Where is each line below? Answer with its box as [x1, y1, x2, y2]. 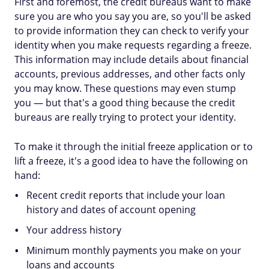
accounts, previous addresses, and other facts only [14, 67, 245, 80]
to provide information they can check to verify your [14, 24, 249, 37]
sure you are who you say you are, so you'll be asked [14, 10, 251, 23]
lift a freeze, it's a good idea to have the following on [14, 154, 248, 168]
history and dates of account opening [26, 203, 196, 216]
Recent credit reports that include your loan [26, 189, 225, 202]
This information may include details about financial [14, 53, 249, 66]
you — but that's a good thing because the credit [14, 96, 235, 109]
